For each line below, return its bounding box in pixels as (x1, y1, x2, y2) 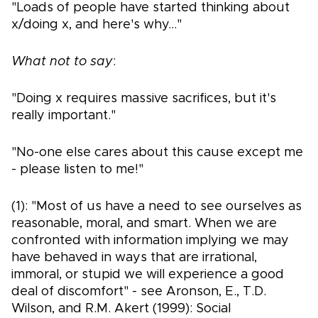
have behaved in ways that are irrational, (11, 251, 257, 265)
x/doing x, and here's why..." (11, 18, 182, 32)
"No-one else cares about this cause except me (11, 146, 303, 160)
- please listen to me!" (11, 163, 143, 177)
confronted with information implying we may (11, 234, 289, 248)
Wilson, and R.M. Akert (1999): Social (11, 302, 231, 316)
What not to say (11, 55, 113, 69)
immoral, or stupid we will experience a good (11, 268, 284, 282)
